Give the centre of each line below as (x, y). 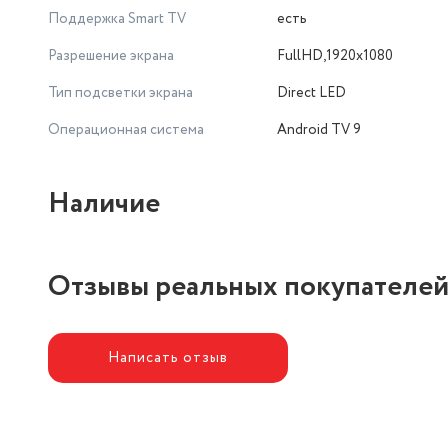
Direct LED (311, 93)
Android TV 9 (319, 130)
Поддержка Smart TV (117, 19)
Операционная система (126, 130)
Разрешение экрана (111, 56)
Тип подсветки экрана (120, 93)
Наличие (104, 204)
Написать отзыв (168, 357)
